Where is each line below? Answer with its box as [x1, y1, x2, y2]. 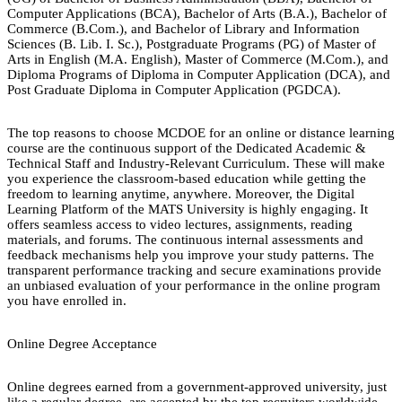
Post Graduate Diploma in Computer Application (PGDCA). [7, 82, 345, 97]
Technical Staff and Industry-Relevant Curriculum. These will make [7, 155, 385, 170]
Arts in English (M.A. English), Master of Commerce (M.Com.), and [7, 51, 389, 66]
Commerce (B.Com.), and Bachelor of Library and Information [7, 21, 360, 36]
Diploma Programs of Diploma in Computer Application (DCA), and [7, 66, 390, 82]
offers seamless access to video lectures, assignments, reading [7, 216, 353, 232]
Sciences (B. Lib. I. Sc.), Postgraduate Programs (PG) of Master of [7, 36, 376, 51]
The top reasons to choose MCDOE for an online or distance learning [7, 125, 395, 140]
